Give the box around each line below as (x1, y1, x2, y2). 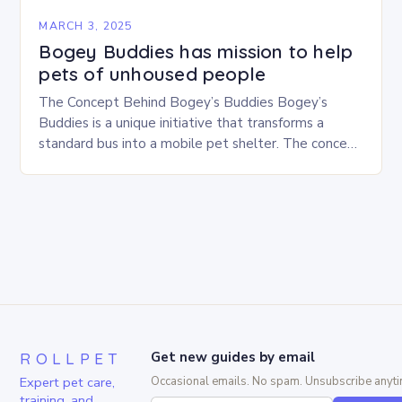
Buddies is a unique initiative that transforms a (39, 113, 325, 132)
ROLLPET (20, 347, 123, 368)
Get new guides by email (151, 347, 316, 366)
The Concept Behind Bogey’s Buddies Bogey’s (39, 92, 328, 111)
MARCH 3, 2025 (39, 17, 133, 33)
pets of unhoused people (39, 61, 267, 85)
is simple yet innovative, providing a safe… (39, 154, 298, 173)
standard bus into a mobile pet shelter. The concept (39, 134, 363, 153)
